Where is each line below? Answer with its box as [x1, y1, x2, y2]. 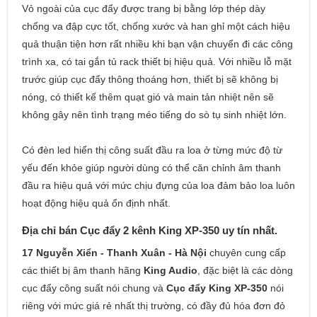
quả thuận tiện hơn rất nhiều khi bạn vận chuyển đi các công [22, 38, 293, 50]
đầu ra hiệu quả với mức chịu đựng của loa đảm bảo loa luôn [22, 180, 295, 191]
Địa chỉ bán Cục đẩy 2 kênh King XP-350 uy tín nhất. [22, 224, 277, 236]
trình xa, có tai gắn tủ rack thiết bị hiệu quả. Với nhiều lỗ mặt [22, 56, 292, 67]
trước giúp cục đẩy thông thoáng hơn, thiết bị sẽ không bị [22, 74, 278, 85]
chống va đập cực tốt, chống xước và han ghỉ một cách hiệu [22, 21, 290, 32]
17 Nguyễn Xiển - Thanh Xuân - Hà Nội [22, 246, 209, 258]
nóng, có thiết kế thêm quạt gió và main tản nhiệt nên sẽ [22, 91, 274, 103]
